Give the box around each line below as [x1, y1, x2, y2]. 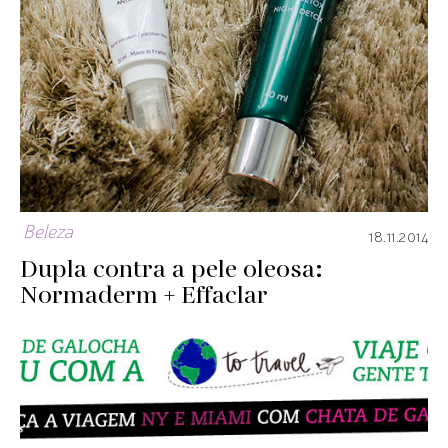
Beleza [23, 224, 73, 243]
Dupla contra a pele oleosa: [20, 253, 323, 288]
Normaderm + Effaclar [20, 279, 268, 314]
